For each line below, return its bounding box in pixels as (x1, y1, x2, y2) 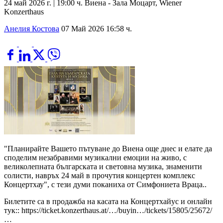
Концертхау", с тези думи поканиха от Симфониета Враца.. (4, 180, 207, 189)
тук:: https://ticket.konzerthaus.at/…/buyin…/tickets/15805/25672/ (4, 206, 212, 215)
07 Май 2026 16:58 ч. (61, 24, 132, 33)
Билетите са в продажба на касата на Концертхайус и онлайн (4, 197, 212, 206)
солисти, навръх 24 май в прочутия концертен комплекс (4, 171, 195, 180)
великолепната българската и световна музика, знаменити (4, 162, 202, 171)
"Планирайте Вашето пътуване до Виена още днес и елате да (4, 144, 212, 153)
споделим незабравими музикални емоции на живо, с (4, 153, 187, 162)
